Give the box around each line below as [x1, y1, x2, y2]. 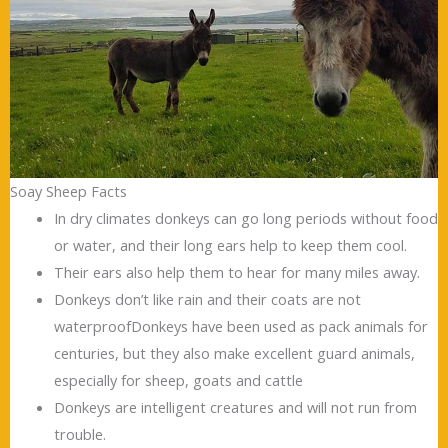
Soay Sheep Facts [10, 180, 127, 201]
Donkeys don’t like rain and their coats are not [53, 288, 361, 309]
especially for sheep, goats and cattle [53, 369, 303, 390]
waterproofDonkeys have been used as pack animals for [53, 315, 428, 336]
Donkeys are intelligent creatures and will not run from [53, 396, 417, 417]
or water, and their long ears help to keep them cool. [53, 234, 407, 255]
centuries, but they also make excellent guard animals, [53, 342, 415, 363]
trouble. [53, 423, 106, 444]
